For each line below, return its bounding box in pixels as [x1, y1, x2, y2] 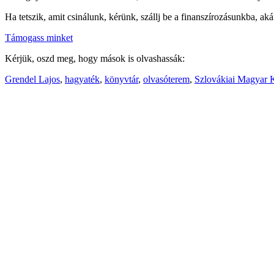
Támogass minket [5, 32, 73, 43]
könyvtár [105, 73, 138, 84]
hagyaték [65, 73, 100, 84]
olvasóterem [143, 73, 190, 84]
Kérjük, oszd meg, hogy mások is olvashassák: [5, 53, 185, 64]
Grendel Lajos [5, 73, 60, 84]
